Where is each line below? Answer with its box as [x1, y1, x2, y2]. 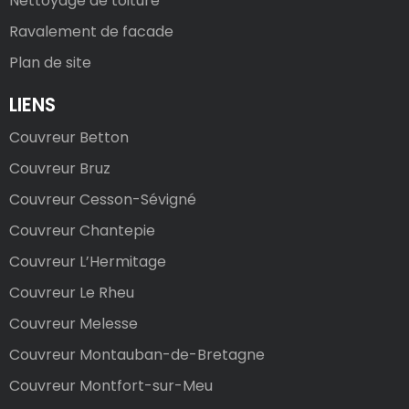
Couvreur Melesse [9, 313, 138, 335]
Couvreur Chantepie [9, 220, 155, 242]
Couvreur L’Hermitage [9, 251, 166, 273]
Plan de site [9, 52, 91, 74]
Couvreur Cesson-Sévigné [9, 189, 196, 211]
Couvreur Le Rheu [9, 282, 134, 304]
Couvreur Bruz [9, 158, 110, 180]
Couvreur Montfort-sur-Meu [9, 375, 213, 397]
